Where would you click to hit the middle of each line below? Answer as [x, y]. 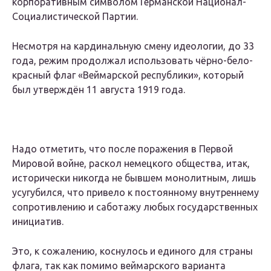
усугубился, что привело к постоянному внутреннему [135, 193]
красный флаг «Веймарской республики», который [128, 75]
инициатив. [38, 222]
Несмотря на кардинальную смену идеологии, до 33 [133, 46]
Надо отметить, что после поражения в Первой [122, 149]
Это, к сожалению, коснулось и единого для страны [132, 251]
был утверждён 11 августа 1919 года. [99, 90]
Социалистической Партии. [75, 17]
